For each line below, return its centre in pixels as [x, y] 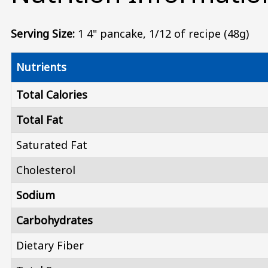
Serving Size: [43, 34]
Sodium [36, 195]
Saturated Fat [52, 145]
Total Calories [52, 95]
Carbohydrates [54, 220]
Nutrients [41, 67]
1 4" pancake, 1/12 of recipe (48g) [162, 34]
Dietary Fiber [50, 246]
